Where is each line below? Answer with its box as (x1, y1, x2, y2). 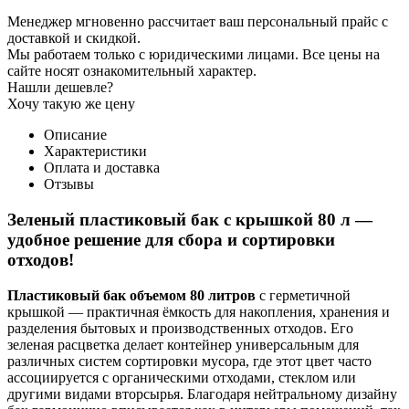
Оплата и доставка (44, 160, 160, 176)
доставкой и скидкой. (7, 30, 141, 47)
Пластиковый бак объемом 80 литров (7, 287, 256, 303)
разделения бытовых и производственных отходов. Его (7, 320, 353, 336)
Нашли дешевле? (7, 79, 113, 96)
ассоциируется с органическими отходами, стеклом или (7, 369, 356, 385)
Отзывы (44, 176, 94, 193)
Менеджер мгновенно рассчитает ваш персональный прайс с (7, 14, 388, 30)
